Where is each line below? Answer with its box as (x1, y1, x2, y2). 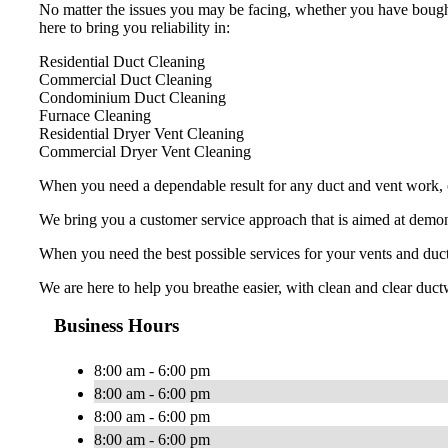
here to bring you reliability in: (39, 18, 230, 36)
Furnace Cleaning (39, 106, 151, 124)
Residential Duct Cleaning (39, 52, 205, 70)
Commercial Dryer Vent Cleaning (39, 142, 251, 160)
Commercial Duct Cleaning (39, 70, 212, 88)
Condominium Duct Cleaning (39, 88, 226, 106)
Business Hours (54, 315, 179, 337)
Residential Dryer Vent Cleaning (39, 124, 244, 142)
